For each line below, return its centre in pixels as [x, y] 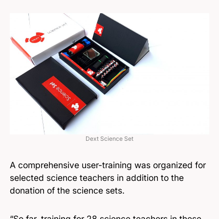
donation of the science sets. [67, 191]
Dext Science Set [109, 139]
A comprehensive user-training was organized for [108, 165]
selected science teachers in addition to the [97, 178]
